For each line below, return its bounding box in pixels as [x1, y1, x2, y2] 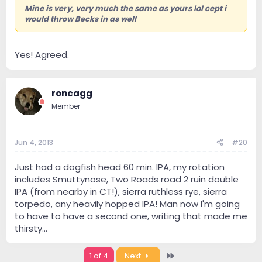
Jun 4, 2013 [15, 137, 53, 147]
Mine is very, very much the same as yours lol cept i [25, 2, 226, 14]
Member [51, 101, 80, 112]
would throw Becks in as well [25, 13, 136, 25]
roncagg [51, 87, 92, 100]
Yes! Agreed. [15, 49, 69, 61]
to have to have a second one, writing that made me [15, 209, 247, 222]
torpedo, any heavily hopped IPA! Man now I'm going [15, 197, 240, 210]
